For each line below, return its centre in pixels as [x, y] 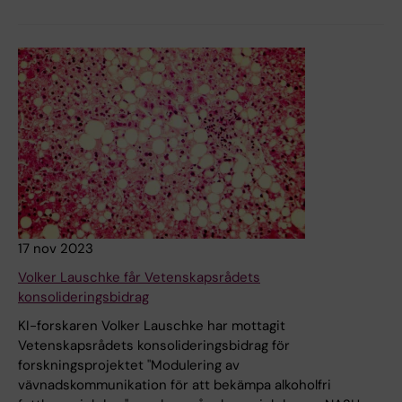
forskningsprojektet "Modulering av [129, 366]
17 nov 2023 [56, 249]
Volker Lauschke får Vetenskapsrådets [139, 278]
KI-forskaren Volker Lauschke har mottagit [152, 326]
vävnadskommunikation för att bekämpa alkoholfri [175, 385]
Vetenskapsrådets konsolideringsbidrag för [154, 346]
